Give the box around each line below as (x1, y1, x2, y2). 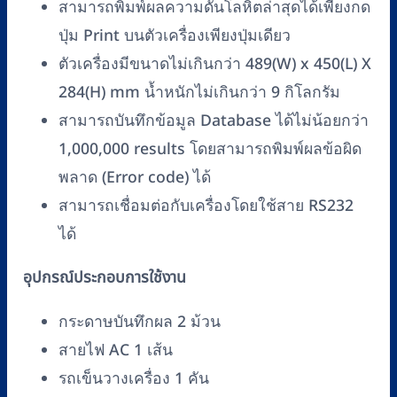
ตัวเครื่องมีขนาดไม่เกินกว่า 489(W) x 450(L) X (58, 51, 371, 76)
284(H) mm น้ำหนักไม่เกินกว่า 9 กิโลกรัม (58, 80, 340, 105)
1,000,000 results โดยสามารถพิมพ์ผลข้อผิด (58, 136, 362, 161)
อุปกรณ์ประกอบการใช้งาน (23, 266, 186, 291)
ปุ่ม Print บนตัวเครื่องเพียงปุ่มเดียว (58, 23, 291, 48)
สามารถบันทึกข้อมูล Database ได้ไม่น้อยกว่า (58, 108, 369, 133)
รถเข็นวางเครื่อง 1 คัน (58, 367, 209, 392)
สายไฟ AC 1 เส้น (58, 339, 173, 363)
